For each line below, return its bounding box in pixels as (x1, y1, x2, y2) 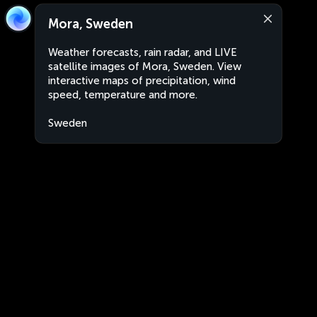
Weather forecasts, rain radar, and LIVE (48, 46, 237, 59)
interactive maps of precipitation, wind (48, 74, 236, 87)
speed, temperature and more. (48, 88, 197, 101)
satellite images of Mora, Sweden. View (48, 60, 241, 73)
